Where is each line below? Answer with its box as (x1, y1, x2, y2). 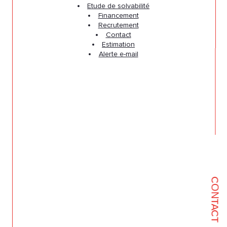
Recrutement (98, 20, 139, 29)
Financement (98, 11, 139, 20)
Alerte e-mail (98, 49, 138, 58)
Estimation (102, 40, 135, 49)
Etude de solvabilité (87, 1, 150, 10)
